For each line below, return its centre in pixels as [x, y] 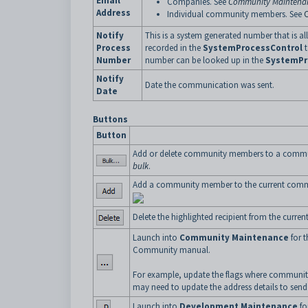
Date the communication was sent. [210, 85]
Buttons [110, 119]
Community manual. [172, 250]
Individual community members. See [235, 14]
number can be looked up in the [205, 60]
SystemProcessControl [253, 48]
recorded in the [174, 48]
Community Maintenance [234, 238]
